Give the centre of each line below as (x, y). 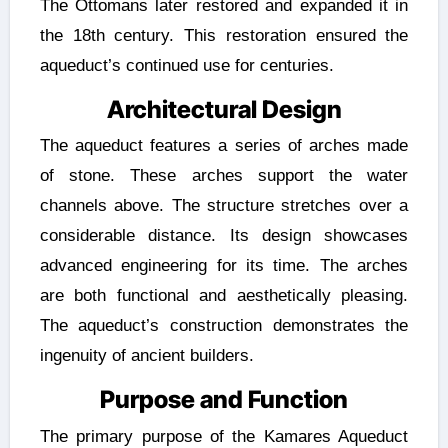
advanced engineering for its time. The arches (224, 266)
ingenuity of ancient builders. (146, 356)
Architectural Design (224, 109)
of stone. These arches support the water (224, 176)
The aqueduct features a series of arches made (224, 146)
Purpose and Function (224, 400)
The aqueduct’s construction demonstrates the (224, 326)
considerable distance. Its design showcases (224, 236)
